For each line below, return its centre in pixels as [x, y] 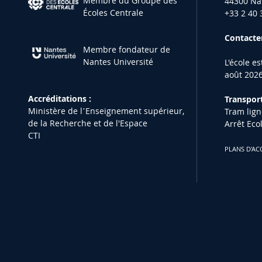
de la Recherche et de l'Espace [88, 123]
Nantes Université [118, 62]
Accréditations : [60, 99]
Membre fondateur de [127, 50]
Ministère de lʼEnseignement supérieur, [106, 111]
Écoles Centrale [113, 13]
